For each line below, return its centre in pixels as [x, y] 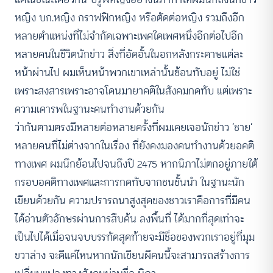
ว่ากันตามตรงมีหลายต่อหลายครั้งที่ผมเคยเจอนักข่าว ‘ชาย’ [133, 127]
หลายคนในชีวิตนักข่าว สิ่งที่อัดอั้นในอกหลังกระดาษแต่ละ [129, 54]
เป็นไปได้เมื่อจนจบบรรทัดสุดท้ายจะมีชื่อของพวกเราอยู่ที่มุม [135, 237]
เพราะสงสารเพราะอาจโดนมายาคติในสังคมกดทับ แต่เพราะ [133, 90]
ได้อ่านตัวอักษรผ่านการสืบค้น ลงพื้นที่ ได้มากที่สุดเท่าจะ [129, 218]
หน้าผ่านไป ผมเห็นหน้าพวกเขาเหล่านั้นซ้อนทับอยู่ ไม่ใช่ [127, 72]
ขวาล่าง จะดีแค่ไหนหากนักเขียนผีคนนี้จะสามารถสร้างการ [132, 255]
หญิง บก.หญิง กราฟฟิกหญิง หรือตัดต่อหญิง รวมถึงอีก [129, 17]
